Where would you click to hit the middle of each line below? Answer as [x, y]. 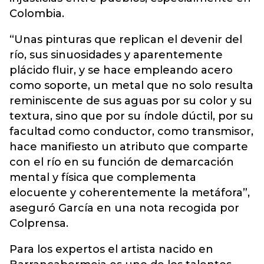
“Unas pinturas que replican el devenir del [126, 39]
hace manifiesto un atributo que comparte [129, 147]
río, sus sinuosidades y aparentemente [116, 55]
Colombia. [37, 14]
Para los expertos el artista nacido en [111, 249]
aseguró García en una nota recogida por [124, 208]
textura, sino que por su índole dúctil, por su [131, 116]
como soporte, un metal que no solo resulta [131, 85]
